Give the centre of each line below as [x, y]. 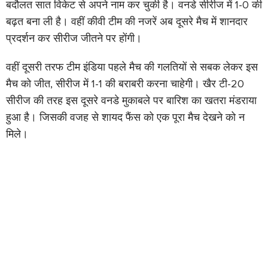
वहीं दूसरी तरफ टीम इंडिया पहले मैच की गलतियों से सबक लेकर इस [132, 67]
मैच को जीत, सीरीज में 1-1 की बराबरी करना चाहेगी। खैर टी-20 [125, 84]
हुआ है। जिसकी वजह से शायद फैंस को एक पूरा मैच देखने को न [125, 118]
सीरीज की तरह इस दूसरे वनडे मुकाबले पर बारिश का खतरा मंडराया [131, 101]
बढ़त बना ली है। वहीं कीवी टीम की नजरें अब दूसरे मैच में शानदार [127, 22]
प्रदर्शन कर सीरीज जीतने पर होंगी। [74, 39]
